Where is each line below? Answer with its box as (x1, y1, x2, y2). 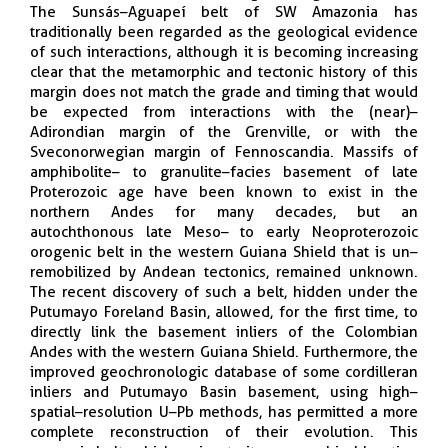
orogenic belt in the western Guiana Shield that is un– (30, 242, 418, 261)
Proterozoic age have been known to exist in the (30, 182, 418, 201)
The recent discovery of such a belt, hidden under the (30, 282, 418, 301)
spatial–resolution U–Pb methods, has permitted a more (30, 402, 418, 421)
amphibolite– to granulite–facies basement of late (30, 162, 418, 181)
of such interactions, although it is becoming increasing (30, 42, 418, 61)
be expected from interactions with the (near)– (30, 102, 418, 121)
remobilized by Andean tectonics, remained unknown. (30, 262, 418, 281)
